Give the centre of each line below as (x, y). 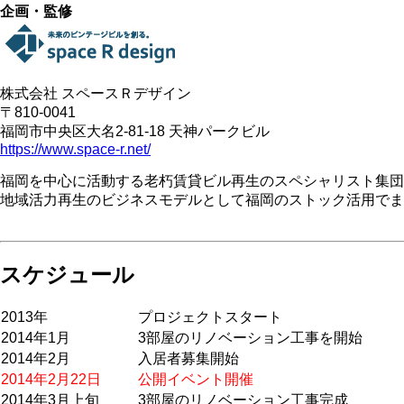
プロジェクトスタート (210, 317)
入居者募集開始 (188, 358)
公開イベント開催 (196, 379)
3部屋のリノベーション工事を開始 (250, 337)
